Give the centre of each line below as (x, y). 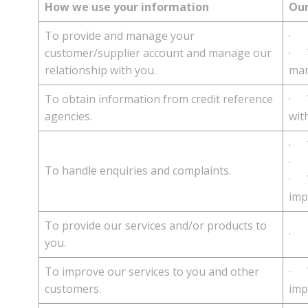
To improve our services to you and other (152, 272)
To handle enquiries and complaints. (138, 170)
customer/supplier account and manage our (158, 53)
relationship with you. (100, 70)
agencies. (68, 116)
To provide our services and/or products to (156, 225)
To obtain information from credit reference (159, 99)
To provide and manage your (120, 36)
